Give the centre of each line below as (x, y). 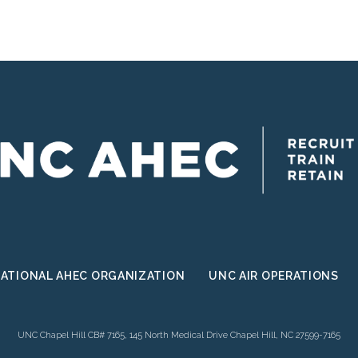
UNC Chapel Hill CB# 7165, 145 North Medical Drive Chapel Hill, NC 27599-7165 (179, 336)
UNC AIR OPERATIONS (274, 276)
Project (91, 40)
